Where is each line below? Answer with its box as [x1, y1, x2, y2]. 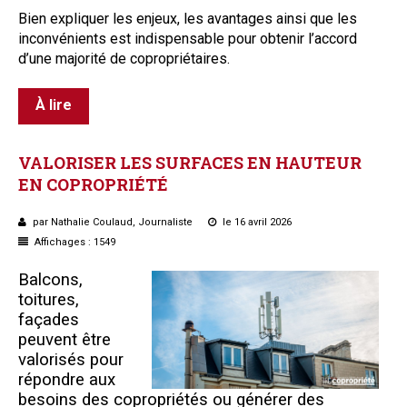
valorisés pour [18, 349, 124, 370]
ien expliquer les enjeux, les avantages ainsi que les [27, 9, 357, 27]
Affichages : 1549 [32, 235, 115, 248]
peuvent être [18, 329, 111, 350]
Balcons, [18, 269, 83, 290]
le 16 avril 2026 [220, 215, 292, 228]
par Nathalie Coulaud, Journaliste [30, 215, 195, 228]
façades [18, 309, 79, 330]
